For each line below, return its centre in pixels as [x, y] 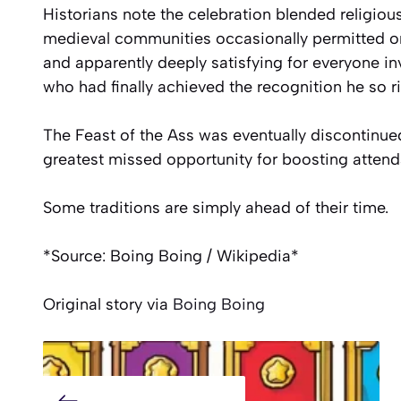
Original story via [107, 304]
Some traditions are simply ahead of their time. [215, 207]
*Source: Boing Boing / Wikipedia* [171, 256]
